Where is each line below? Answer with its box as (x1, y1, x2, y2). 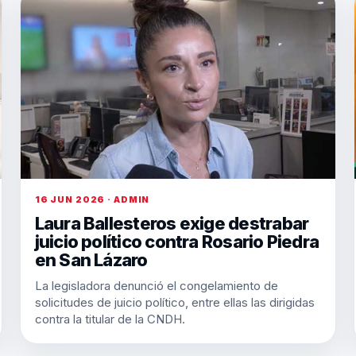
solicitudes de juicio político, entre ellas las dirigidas (34, 295, 315, 310)
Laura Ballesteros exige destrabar (34, 213, 309, 234)
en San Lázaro (34, 250, 148, 270)
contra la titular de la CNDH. (34, 311, 185, 327)
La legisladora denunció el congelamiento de (34, 278, 278, 293)
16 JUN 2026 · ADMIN (34, 194, 150, 205)
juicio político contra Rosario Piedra (34, 231, 319, 252)
